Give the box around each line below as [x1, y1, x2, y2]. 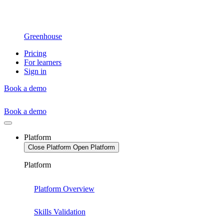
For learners [24, 58, 61, 66]
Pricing [24, 49, 46, 57]
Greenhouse [24, 32, 62, 40]
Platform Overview [34, 184, 94, 193]
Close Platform [28, 143, 71, 151]
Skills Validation [34, 207, 85, 216]
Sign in [24, 67, 46, 75]
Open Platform [73, 143, 115, 151]
